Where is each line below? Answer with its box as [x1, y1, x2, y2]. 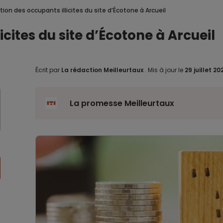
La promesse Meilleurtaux [69, 98, 174, 109]
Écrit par [35, 66, 61, 74]
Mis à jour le [146, 66, 185, 74]
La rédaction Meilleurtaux [61, 66, 143, 74]
